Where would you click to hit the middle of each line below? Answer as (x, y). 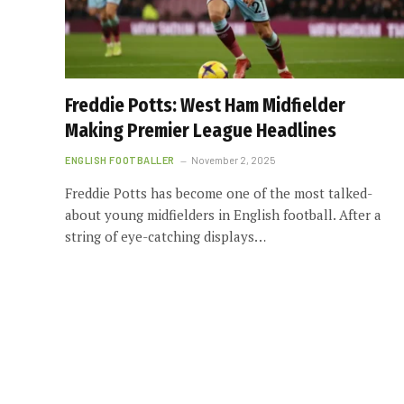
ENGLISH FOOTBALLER (120, 160)
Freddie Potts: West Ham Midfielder (205, 105)
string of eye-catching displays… (165, 236)
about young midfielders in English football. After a (223, 214)
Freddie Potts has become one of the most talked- (219, 193)
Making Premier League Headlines (201, 130)
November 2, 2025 (233, 160)
